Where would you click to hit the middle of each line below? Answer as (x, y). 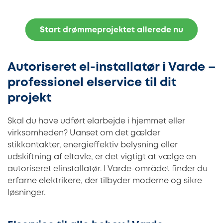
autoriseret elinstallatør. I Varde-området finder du (108, 169)
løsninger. (26, 193)
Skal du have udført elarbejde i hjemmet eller (96, 121)
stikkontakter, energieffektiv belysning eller (93, 145)
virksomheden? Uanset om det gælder (84, 133)
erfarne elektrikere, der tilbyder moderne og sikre (105, 181)
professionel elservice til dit (92, 83)
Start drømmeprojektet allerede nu (111, 30)
